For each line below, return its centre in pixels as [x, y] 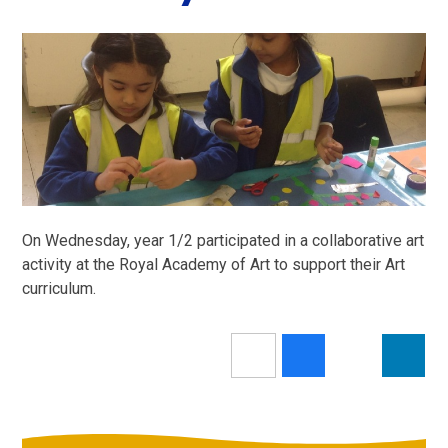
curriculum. [61, 289]
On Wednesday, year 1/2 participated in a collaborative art [223, 241]
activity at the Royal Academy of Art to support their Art [214, 265]
